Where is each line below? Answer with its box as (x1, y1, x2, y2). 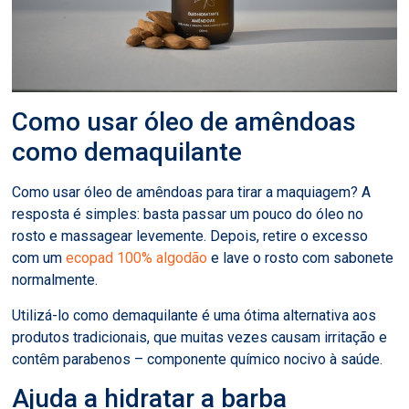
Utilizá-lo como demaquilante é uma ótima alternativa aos (12, 306, 377, 324)
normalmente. (12, 271, 99, 289)
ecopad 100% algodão (66, 249, 208, 267)
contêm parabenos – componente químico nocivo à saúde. (12, 350, 383, 368)
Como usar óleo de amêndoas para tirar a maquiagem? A (12, 184, 372, 202)
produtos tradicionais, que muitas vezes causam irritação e (12, 328, 388, 346)
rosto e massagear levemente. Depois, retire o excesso (12, 227, 369, 246)
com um (12, 249, 67, 267)
